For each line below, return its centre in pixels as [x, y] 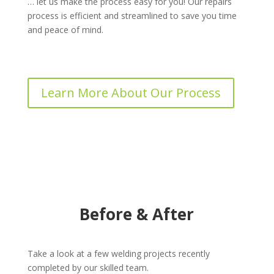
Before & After [137, 214]
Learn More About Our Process [131, 93]
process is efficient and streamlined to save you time [132, 16]
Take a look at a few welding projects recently [118, 254]
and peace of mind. [66, 30]
